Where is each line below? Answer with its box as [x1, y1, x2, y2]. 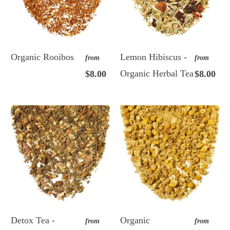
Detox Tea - [11, 215, 55, 225]
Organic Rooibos [11, 51, 74, 62]
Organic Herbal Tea [120, 68, 194, 79]
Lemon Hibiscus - [120, 51, 187, 62]
